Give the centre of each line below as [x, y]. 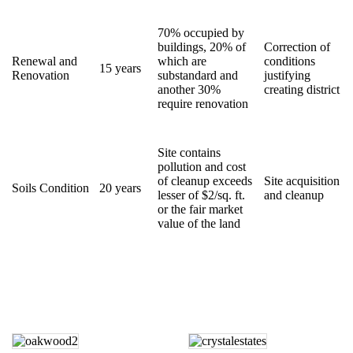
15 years [120, 68]
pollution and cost [202, 166]
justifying [287, 75]
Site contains [189, 152]
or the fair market [200, 209]
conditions [290, 61]
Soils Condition [50, 188]
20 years [120, 188]
